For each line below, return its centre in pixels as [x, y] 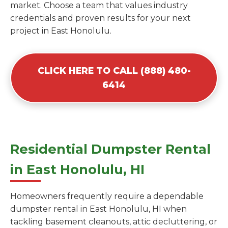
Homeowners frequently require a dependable [107, 196]
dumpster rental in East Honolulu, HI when [98, 209]
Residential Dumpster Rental [110, 149]
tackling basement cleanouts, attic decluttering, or [114, 222]
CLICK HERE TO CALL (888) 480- [114, 71]
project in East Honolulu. [61, 31]
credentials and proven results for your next [101, 18]
